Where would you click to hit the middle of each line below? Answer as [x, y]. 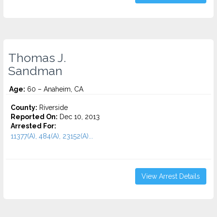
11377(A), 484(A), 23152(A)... [52, 136]
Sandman [35, 71]
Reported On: [34, 117]
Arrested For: [33, 126]
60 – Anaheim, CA [54, 89]
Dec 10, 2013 [79, 117]
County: [24, 108]
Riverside [53, 108]
